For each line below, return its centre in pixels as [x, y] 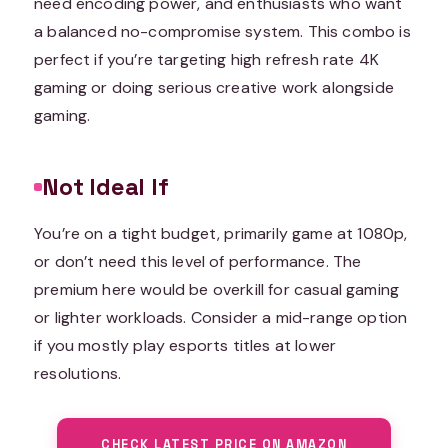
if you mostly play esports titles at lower [185, 345]
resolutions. [78, 373]
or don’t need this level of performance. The [198, 261]
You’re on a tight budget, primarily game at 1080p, [221, 233]
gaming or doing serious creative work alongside [214, 87]
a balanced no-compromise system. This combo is [222, 31]
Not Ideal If [105, 186]
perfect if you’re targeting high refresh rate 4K [207, 59]
